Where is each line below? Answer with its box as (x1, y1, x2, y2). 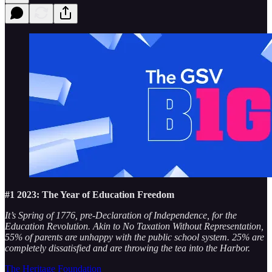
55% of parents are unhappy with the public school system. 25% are (5, 231, 264, 242)
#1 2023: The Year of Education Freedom (5, 189, 174, 200)
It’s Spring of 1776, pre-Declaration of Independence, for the (5, 209, 237, 220)
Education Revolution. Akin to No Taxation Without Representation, (5, 220, 263, 231)
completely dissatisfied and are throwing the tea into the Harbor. (5, 242, 250, 253)
